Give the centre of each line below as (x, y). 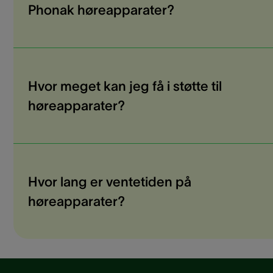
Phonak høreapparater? (101, 10)
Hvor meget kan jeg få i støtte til (125, 86)
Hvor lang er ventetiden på (110, 182)
